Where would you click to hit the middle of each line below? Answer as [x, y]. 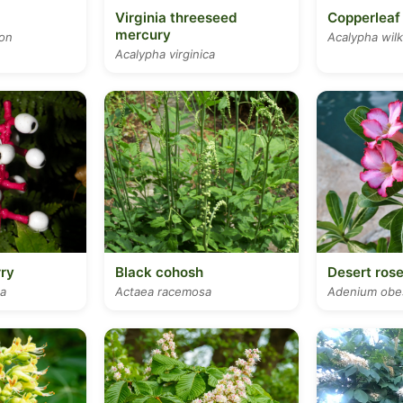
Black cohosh [159, 272]
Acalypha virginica [165, 54]
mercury [143, 35]
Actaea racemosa [163, 291]
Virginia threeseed [176, 18]
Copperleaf [364, 18]
